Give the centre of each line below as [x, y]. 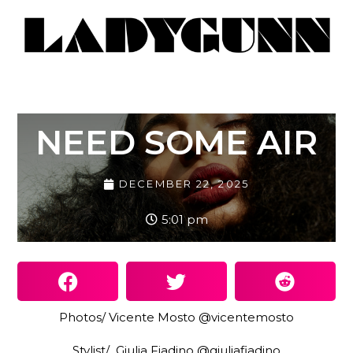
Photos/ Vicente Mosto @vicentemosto [176, 318]
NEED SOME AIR [176, 143]
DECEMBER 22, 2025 [184, 184]
